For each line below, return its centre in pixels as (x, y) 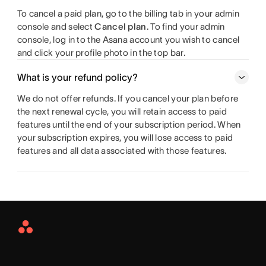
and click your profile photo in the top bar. (101, 53)
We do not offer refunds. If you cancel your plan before (128, 99)
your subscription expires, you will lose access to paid (125, 138)
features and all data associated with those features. (122, 151)
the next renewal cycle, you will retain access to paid (122, 112)
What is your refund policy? (77, 77)
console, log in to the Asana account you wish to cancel (128, 40)
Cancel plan (121, 27)
